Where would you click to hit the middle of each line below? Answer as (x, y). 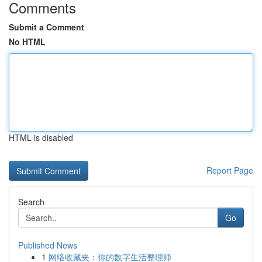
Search (31, 202)
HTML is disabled (41, 137)
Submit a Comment (46, 27)
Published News (48, 245)
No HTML (27, 42)
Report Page (230, 170)
